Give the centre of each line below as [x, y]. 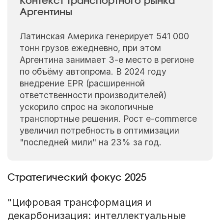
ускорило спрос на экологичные [86, 107]
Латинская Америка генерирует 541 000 [104, 36]
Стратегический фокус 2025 [77, 178]
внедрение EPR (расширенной [82, 83]
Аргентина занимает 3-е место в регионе [107, 60]
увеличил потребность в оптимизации [99, 131]
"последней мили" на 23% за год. [90, 142]
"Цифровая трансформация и [79, 202]
